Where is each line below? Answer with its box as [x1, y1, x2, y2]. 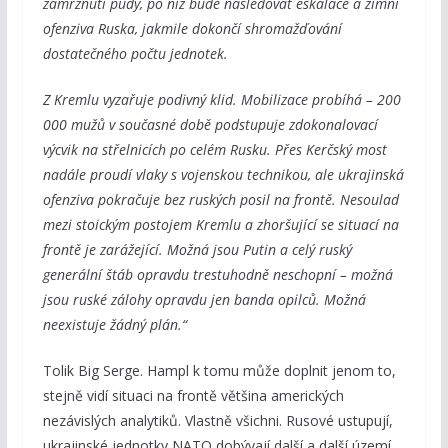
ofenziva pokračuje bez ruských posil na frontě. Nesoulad [42, 189, 399, 209]
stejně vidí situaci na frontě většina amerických [42, 385, 344, 405]
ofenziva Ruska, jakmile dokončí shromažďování [42, 18, 342, 38]
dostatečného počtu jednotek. [42, 43, 228, 63]
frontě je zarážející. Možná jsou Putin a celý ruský [42, 239, 352, 259]
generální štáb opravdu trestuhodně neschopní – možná [42, 264, 393, 284]
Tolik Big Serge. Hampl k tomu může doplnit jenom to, [42, 360, 396, 380]
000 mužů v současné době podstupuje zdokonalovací [42, 114, 378, 134]
